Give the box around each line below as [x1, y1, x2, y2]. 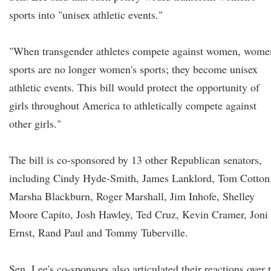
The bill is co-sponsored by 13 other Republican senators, [9, 152, 262, 167]
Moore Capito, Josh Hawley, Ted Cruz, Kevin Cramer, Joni [9, 207, 268, 221]
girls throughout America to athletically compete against [9, 98, 256, 113]
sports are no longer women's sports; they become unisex [9, 62, 258, 76]
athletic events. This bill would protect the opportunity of [9, 80, 260, 94]
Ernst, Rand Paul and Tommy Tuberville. [9, 225, 188, 240]
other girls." [9, 116, 61, 131]
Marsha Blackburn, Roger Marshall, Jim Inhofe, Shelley [9, 189, 255, 203]
